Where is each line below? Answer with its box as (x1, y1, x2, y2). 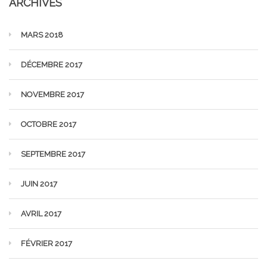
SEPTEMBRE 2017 (21, 150, 85, 159)
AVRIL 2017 (21, 209, 61, 218)
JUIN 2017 (21, 179, 57, 188)
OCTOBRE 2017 (21, 120, 76, 129)
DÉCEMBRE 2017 (21, 60, 82, 69)
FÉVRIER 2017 (21, 239, 72, 248)
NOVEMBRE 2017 (21, 90, 84, 99)
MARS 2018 (21, 30, 63, 39)
